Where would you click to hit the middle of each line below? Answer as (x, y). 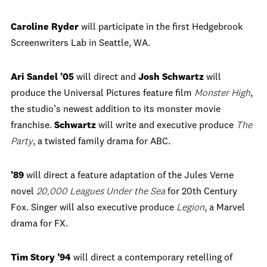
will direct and (107, 77)
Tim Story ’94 (42, 258)
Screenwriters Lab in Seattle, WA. (80, 44)
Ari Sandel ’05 (44, 77)
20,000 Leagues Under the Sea (101, 192)
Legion (190, 208)
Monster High (222, 94)
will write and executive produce (166, 126)
